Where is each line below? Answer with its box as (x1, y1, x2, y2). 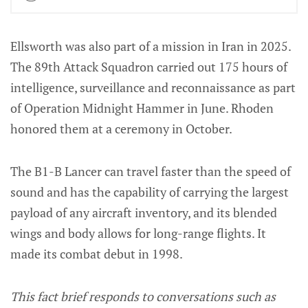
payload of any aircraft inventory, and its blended (10, 204, 277, 221)
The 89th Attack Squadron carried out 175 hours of (10, 58, 287, 76)
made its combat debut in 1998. (10, 245, 183, 263)
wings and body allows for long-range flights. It (10, 225, 266, 242)
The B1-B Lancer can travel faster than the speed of (10, 163, 291, 180)
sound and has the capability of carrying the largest (10, 184, 289, 201)
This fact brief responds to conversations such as (10, 288, 276, 305)
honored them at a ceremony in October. (10, 120, 232, 137)
